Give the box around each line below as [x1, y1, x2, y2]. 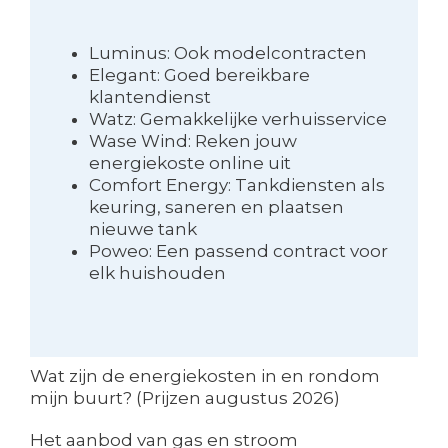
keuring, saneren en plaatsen [88, 196, 344, 217]
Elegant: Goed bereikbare [88, 64, 310, 85]
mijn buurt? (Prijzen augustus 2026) [30, 387, 340, 408]
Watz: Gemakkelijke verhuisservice [88, 108, 387, 129]
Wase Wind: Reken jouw [88, 130, 297, 151]
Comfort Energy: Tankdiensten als [88, 174, 385, 195]
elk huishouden [88, 262, 226, 283]
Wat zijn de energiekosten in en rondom [30, 365, 380, 386]
